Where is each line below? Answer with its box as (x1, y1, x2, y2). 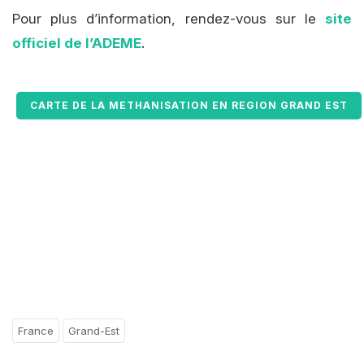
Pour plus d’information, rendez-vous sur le (12, 11, 325, 28)
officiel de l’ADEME (12, 35, 141, 52)
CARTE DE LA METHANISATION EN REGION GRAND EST (30, 99, 348, 112)
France (18, 324, 54, 338)
